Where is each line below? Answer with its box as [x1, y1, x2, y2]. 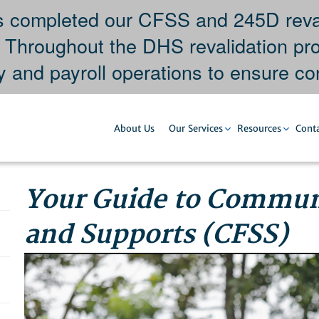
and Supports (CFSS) [24, 219, 288, 251]
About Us [114, 122, 155, 135]
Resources [237, 122, 281, 135]
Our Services [169, 122, 223, 135]
